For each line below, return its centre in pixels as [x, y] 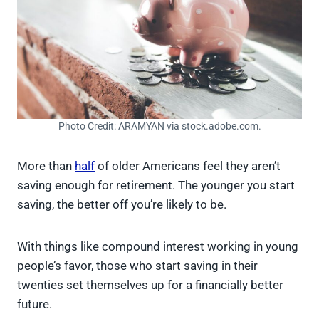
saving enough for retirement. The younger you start [156, 185]
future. [36, 304]
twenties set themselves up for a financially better [150, 285]
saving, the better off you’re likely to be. [122, 204]
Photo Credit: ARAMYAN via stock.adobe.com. [159, 126]
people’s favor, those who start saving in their [137, 266]
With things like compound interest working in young [158, 246]
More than [46, 166]
